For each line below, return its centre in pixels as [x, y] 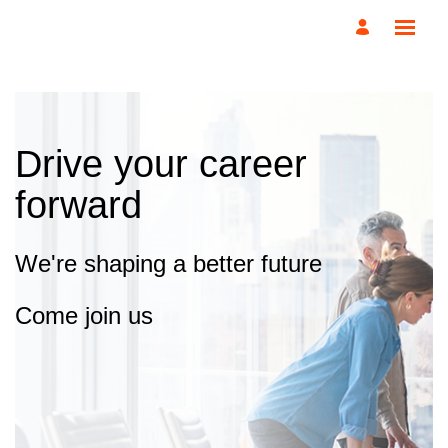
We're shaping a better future [168, 263]
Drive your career [161, 163]
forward [78, 204]
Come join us [84, 315]
